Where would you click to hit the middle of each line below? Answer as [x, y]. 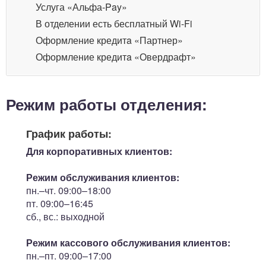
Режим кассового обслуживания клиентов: [128, 242]
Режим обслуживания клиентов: [103, 177]
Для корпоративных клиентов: [99, 151]
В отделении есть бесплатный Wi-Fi [114, 24]
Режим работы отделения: [107, 104]
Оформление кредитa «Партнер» [109, 40]
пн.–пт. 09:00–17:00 [69, 255]
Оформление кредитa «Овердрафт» [116, 57]
